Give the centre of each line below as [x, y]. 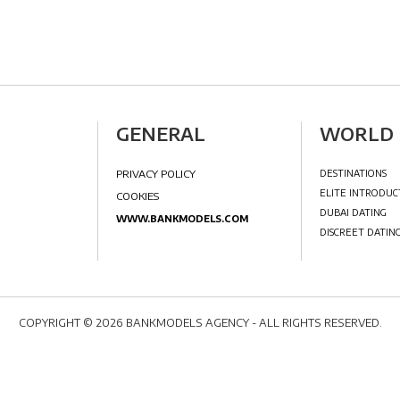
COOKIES [263, 335]
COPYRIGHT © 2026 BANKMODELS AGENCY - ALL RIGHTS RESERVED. [200, 323]
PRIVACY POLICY [286, 308]
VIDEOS [52, 386]
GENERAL [223, 193]
